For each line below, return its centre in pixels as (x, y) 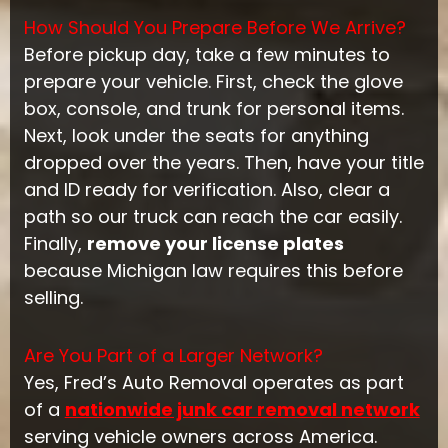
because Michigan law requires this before (213, 270)
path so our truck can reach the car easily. (212, 216)
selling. (53, 297)
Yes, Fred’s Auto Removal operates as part (213, 383)
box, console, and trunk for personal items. (213, 108)
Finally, (55, 243)
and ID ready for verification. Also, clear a (206, 189)
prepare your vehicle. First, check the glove (213, 81)
